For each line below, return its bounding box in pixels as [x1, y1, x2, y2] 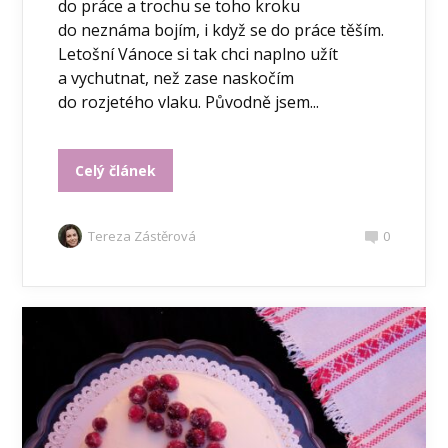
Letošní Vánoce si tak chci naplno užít [58, 42, 339, 65]
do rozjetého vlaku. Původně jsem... [58, 90, 320, 113]
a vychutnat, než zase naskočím [58, 66, 295, 89]
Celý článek [75, 160, 157, 180]
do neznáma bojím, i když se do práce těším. [58, 18, 385, 41]
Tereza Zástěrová [88, 226, 197, 245]
